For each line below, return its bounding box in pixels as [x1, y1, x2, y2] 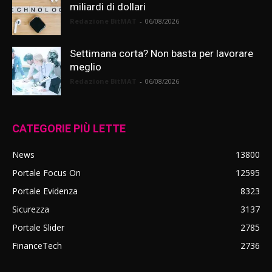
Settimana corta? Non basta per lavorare [70, 47, 253, 59]
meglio [70, 61, 101, 73]
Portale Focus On [12, 167, 81, 178]
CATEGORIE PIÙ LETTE [12, 122, 126, 135]
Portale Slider [12, 222, 64, 233]
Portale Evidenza [12, 185, 78, 197]
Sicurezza [12, 203, 49, 215]
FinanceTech [12, 240, 62, 251]
